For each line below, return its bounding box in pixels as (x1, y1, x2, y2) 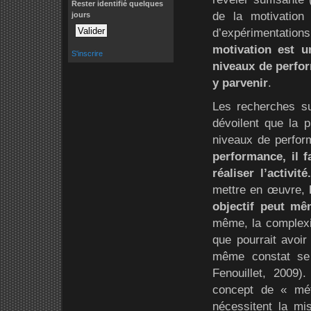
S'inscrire (72, 49, 103, 58)
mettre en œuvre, (212, 183, 309, 196)
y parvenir (212, 76, 268, 90)
